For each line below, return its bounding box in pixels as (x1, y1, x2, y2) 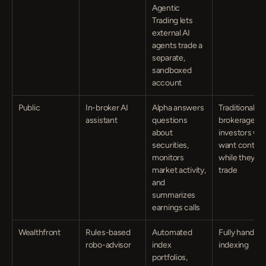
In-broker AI (85, 103, 128, 113)
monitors (152, 153, 184, 163)
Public (18, 103, 40, 113)
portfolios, (152, 252, 188, 262)
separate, (152, 53, 185, 63)
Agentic (152, 3, 180, 13)
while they (218, 153, 255, 163)
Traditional (218, 103, 255, 113)
